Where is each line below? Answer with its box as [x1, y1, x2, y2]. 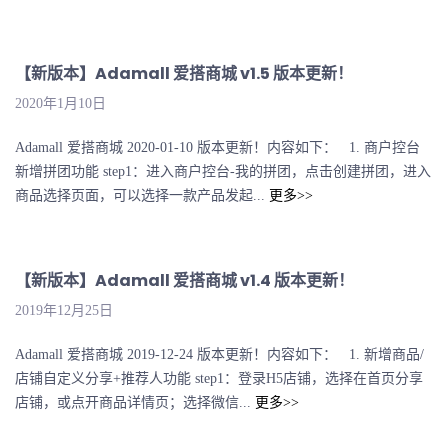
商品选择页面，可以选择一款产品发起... [15, 188, 269, 204]
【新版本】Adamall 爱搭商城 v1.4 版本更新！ [15, 269, 354, 293]
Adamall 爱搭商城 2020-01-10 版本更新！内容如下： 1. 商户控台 [15, 140, 420, 156]
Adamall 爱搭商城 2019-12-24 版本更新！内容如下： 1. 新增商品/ [15, 347, 424, 363]
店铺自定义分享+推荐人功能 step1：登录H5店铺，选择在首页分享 [15, 371, 423, 387]
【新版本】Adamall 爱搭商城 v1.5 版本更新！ [15, 62, 353, 86]
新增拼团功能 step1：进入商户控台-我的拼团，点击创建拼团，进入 [15, 164, 431, 180]
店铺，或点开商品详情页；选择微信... [15, 395, 255, 411]
